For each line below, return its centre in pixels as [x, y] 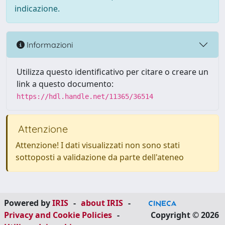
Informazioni [49, 44]
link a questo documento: [65, 84]
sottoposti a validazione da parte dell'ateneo [100, 157]
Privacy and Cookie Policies [58, 215]
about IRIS [102, 203]
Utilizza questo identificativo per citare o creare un [113, 72]
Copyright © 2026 [185, 215]
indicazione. [37, 9]
